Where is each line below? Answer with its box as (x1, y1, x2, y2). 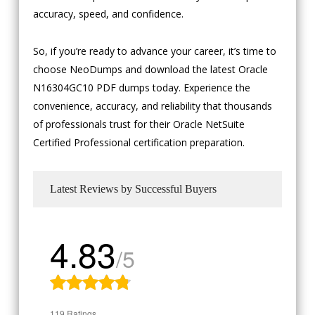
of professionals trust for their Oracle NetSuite (32, 117, 245, 131)
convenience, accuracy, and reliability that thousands (32, 99, 272, 113)
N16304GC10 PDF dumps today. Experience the (32, 81, 250, 95)
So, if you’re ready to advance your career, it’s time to (32, 44, 276, 58)
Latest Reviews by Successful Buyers (49, 183, 217, 195)
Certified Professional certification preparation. (32, 136, 245, 150)
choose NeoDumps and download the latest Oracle (32, 63, 268, 77)
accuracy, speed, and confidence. (32, 7, 184, 21)
